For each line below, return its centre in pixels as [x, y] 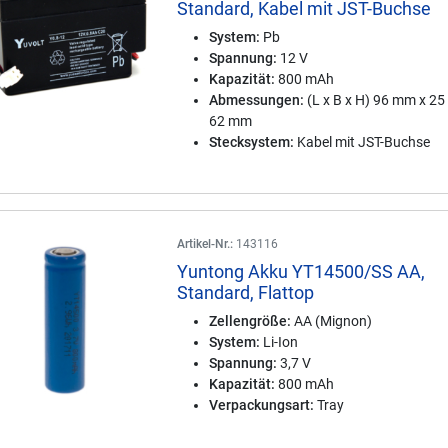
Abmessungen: [257, 100]
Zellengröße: [250, 321]
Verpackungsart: [262, 405]
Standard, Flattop [246, 292]
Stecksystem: [252, 142]
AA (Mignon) [332, 321]
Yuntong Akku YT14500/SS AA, [301, 271]
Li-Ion [279, 342]
